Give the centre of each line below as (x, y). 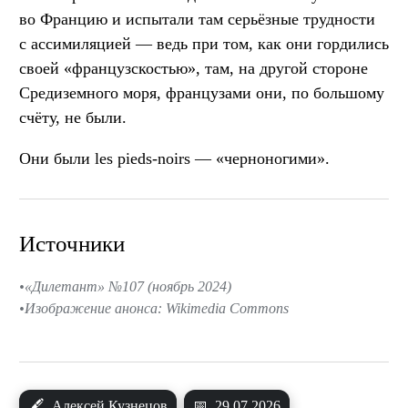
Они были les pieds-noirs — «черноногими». (174, 159)
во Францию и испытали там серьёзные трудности (197, 20)
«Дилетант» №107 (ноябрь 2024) (128, 286)
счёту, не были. (73, 118)
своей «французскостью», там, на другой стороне (194, 69)
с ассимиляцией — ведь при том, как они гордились (204, 44)
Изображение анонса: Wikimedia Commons (157, 308)
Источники (72, 244)
